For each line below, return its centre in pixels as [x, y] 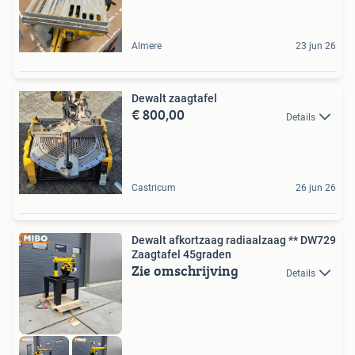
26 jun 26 [316, 188]
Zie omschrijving [185, 271]
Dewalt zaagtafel [174, 99]
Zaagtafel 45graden [181, 255]
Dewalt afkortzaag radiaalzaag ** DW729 [234, 240]
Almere [147, 46]
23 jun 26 [316, 46]
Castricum [154, 188]
